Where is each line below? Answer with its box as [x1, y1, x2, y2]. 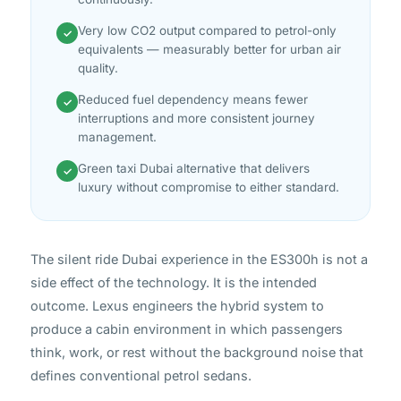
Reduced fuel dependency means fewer [78, 92, 308, 107]
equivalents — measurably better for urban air [78, 42, 341, 57]
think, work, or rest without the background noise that [30, 345, 363, 361]
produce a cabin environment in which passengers [30, 321, 343, 337]
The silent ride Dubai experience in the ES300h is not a [30, 252, 368, 268]
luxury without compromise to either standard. [78, 180, 339, 195]
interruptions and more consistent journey [78, 111, 315, 126]
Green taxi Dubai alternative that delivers [78, 161, 310, 176]
